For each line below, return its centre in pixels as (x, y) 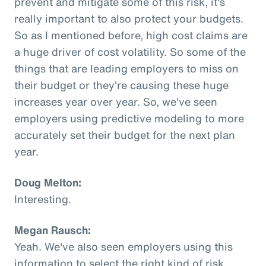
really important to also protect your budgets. (129, 18)
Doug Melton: (48, 182)
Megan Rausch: (53, 229)
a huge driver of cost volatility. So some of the (130, 51)
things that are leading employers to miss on (126, 68)
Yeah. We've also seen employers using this (123, 246)
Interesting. (43, 199)
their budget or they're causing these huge (121, 85)
